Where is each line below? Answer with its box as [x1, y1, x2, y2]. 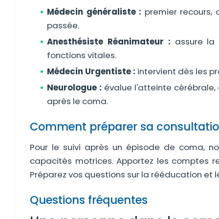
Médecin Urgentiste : [47, 66, 135, 77]
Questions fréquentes [30, 192, 148, 208]
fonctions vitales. [47, 49, 116, 61]
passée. [47, 20, 79, 31]
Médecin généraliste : [47, 6, 141, 18]
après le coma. [47, 95, 108, 107]
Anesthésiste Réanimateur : [47, 36, 171, 47]
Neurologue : [47, 82, 102, 93]
